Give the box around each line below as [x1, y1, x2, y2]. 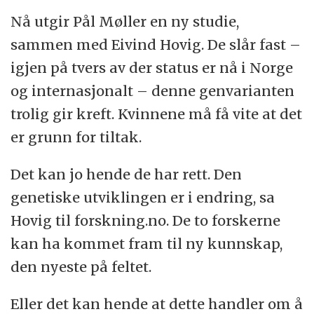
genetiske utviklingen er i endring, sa [11, 188, 275, 206]
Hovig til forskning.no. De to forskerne [11, 211, 281, 229]
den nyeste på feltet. [11, 257, 152, 275]
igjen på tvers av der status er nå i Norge [11, 58, 294, 76]
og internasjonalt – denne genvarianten [11, 81, 295, 100]
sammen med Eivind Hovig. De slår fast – [11, 35, 301, 53]
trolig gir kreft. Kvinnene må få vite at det [11, 104, 303, 123]
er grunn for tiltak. [11, 128, 142, 146]
